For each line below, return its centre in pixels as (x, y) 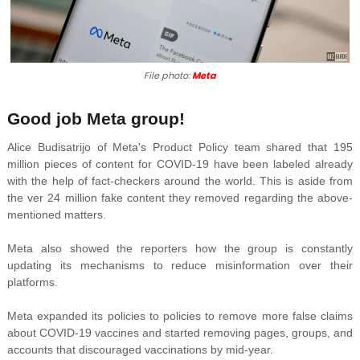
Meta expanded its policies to (85, 316)
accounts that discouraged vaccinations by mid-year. (140, 350)
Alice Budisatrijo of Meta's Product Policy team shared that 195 (180, 147)
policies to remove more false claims (258, 316)
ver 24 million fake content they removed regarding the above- (190, 198)
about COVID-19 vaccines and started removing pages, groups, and (180, 333)
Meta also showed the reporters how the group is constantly (180, 249)
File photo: (168, 76)
